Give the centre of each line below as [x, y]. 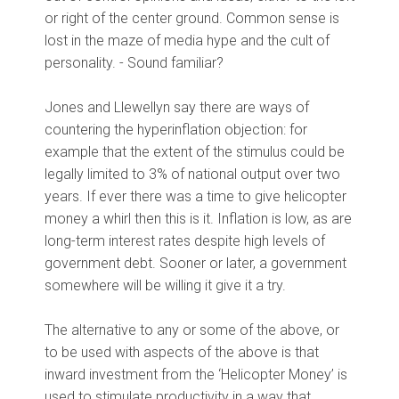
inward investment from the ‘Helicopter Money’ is [196, 375]
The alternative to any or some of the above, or [192, 330]
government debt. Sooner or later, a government [195, 264]
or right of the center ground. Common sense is [192, 19]
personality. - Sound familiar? [134, 63]
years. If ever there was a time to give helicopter [195, 197]
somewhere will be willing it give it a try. [165, 286]
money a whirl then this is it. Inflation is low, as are [198, 219]
